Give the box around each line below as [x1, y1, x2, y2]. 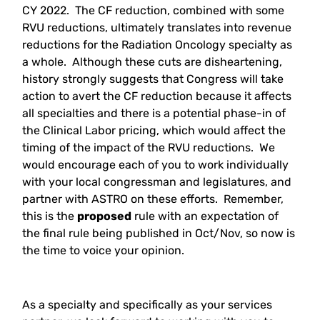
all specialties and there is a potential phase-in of [22, 106, 286, 120]
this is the [22, 209, 78, 223]
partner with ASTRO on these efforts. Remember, [22, 191, 284, 206]
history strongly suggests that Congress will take [22, 71, 284, 86]
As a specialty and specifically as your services [22, 298, 273, 312]
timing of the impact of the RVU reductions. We [22, 140, 276, 154]
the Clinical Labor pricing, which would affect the [22, 123, 286, 137]
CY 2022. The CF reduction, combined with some [22, 3, 285, 17]
